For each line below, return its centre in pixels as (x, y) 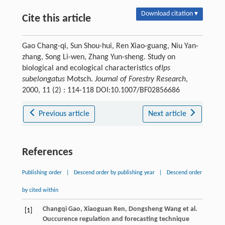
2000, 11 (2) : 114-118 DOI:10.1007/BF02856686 (101, 90)
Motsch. (80, 79)
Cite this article (56, 19)
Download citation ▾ (170, 14)
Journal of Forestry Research (140, 79)
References (47, 152)
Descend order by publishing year (114, 173)
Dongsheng (145, 209)
